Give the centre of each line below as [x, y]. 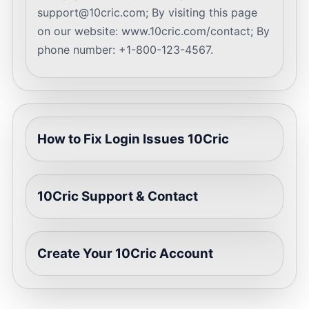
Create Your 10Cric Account [125, 253]
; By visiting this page [201, 12]
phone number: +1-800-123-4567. [125, 50]
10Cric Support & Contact [118, 196]
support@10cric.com [91, 12]
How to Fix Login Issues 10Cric [133, 139]
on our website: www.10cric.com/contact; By [153, 31]
